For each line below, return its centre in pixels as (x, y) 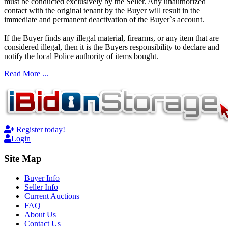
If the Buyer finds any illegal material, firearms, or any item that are (111, 38)
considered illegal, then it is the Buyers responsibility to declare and (112, 47)
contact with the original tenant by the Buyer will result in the (102, 11)
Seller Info (41, 187)
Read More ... (26, 74)
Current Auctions (52, 196)
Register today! (40, 130)
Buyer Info (42, 178)
